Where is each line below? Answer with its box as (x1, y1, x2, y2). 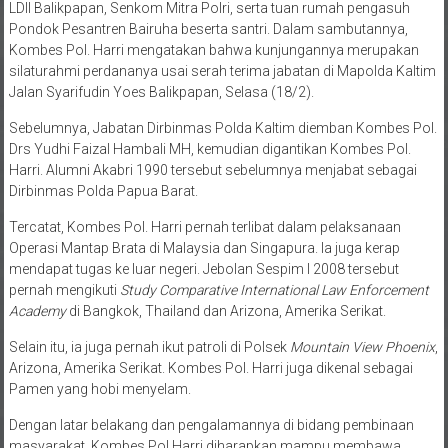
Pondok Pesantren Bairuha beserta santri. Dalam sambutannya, (8, 21, 408, 38)
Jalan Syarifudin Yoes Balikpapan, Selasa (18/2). (8, 84, 314, 101)
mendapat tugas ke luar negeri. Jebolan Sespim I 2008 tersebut (8, 261, 399, 278)
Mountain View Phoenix (289, 339, 435, 356)
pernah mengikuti (8, 282, 120, 299)
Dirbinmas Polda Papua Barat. (8, 183, 198, 200)
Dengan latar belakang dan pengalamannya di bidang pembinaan (8, 417, 414, 434)
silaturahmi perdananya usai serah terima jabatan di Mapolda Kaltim (8, 63, 436, 80)
